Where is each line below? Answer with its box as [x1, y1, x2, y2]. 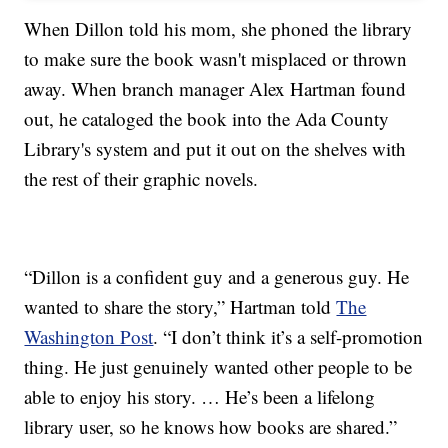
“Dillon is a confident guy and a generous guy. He [24, 263, 410, 289]
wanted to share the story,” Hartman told [24, 293, 337, 319]
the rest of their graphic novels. [24, 165, 259, 191]
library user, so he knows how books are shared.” [24, 413, 398, 439]
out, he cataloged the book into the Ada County [24, 105, 390, 131]
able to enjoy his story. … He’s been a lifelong [24, 383, 376, 409]
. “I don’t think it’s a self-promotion [153, 323, 424, 349]
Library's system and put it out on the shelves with [24, 135, 407, 161]
